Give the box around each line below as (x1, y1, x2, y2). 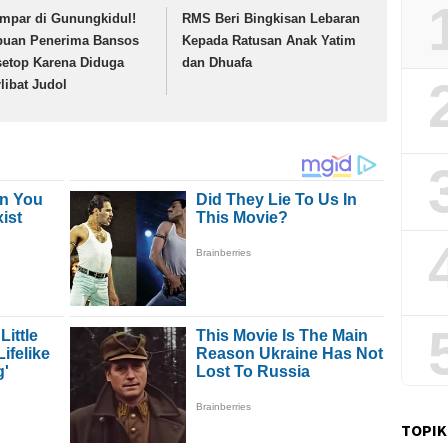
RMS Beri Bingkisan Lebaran (182, 11, 361, 27)
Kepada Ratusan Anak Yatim (182, 33, 357, 49)
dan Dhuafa (182, 55, 253, 71)
